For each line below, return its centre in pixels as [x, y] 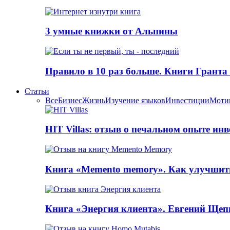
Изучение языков [135, 100]
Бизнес [70, 100]
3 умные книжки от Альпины [111, 31]
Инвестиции [187, 100]
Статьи [37, 91]
